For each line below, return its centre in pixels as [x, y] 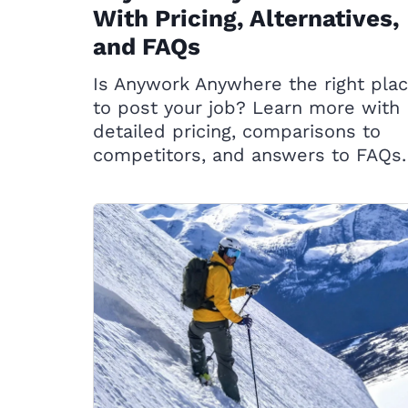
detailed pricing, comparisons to [237, 131]
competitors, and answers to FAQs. [250, 155]
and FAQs [147, 46]
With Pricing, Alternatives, [246, 18]
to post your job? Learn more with [246, 107]
